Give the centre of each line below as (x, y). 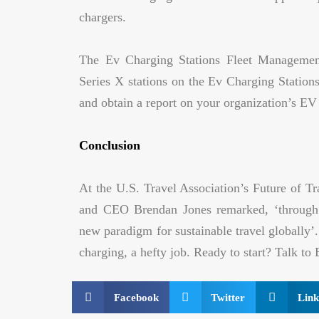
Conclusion (110, 145)
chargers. (103, 17)
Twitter (228, 297)
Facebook (136, 297)
